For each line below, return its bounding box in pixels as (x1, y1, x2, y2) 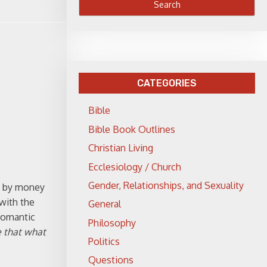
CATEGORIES (137, 77, 197, 89)
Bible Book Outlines (88, 123, 175, 135)
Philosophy (88, 216, 136, 229)
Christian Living (88, 142, 153, 154)
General (88, 198, 121, 210)
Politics (88, 235, 120, 248)
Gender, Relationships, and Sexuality (88, 179, 244, 191)
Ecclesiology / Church (88, 160, 181, 173)
